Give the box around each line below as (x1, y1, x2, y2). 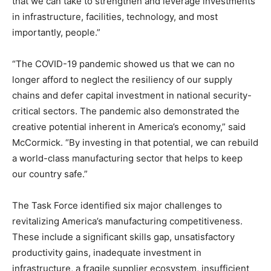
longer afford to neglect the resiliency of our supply (12, 74, 232, 86)
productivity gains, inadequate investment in (12, 247, 201, 259)
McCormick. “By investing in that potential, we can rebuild (12, 137, 258, 149)
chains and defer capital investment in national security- (12, 90, 252, 102)
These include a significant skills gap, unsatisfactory (12, 231, 235, 243)
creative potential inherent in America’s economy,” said (12, 121, 246, 133)
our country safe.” (12, 168, 88, 180)
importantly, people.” (12, 27, 100, 39)
